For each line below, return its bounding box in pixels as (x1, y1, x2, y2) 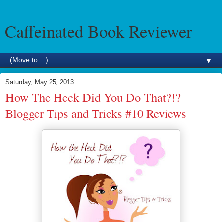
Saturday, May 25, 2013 (5, 78, 74, 86)
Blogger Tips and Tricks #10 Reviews (5, 105, 186, 121)
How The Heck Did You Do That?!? (5, 89, 181, 105)
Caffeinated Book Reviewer (5, 20, 192, 43)
